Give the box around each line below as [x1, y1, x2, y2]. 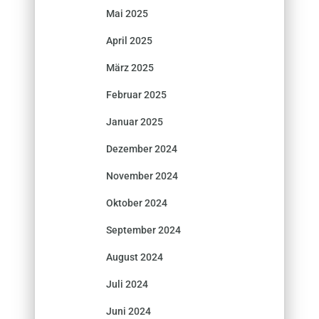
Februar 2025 [106, 88, 167, 100]
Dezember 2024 [106, 142, 177, 155]
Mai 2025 [106, 7, 148, 19]
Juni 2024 [106, 305, 151, 317]
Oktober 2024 [106, 197, 167, 209]
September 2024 [106, 224, 181, 236]
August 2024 [106, 251, 163, 263]
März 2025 [106, 61, 154, 73]
